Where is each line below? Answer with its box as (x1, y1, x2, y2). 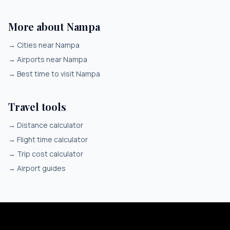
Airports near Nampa (17, 54, 87, 64)
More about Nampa (8, 20, 100, 33)
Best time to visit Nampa (17, 69, 100, 79)
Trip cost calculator (17, 149, 83, 159)
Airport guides (17, 163, 66, 173)
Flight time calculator (17, 135, 88, 144)
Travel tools (8, 100, 66, 113)
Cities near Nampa (17, 40, 80, 50)
